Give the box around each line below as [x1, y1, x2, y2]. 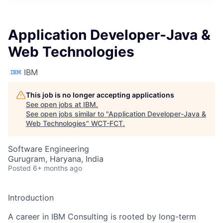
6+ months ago [33, 164, 82, 173]
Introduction [8, 193, 54, 203]
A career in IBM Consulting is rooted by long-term [8, 212, 196, 222]
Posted [8, 164, 31, 173]
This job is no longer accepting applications [26, 91, 174, 100]
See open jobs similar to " [26, 110, 109, 118]
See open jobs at [26, 100, 83, 109]
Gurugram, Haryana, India [8, 154, 104, 164]
